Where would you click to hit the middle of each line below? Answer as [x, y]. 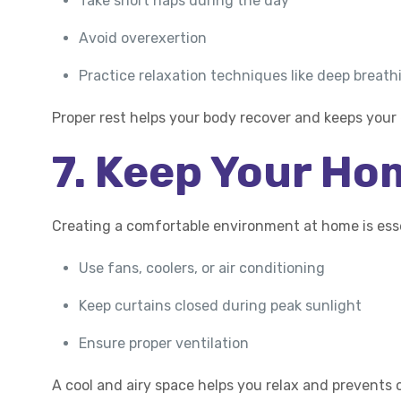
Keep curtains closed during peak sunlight [221, 306]
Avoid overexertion [143, 38]
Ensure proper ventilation [164, 343]
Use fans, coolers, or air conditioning [202, 268]
